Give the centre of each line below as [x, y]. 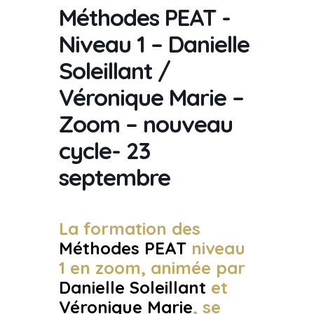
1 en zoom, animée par [152, 268]
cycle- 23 [104, 150]
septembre [115, 177]
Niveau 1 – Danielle [154, 44]
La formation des [130, 228]
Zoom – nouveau [146, 124]
